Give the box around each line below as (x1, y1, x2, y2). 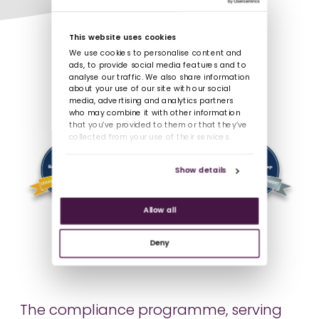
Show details (174, 167, 227, 175)
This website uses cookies (68, 34, 177, 42)
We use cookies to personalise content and (68, 50, 241, 58)
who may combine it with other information (68, 110, 240, 117)
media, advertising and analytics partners (68, 98, 234, 105)
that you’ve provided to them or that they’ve (68, 121, 247, 130)
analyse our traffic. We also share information (68, 73, 250, 82)
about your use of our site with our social (68, 85, 231, 93)
